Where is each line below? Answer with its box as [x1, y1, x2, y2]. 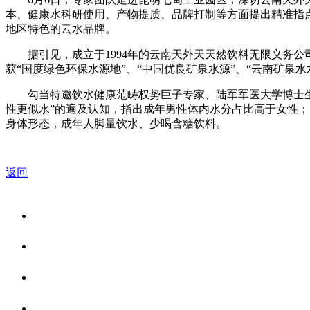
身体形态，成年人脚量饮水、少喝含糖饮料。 [6, 117, 227, 129]
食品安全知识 [33, 269, 112, 284]
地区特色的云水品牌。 [6, 22, 116, 35]
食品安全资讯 [33, 238, 112, 253]
